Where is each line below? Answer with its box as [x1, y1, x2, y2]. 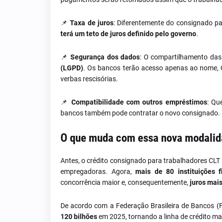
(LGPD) [60, 64, 83, 72]
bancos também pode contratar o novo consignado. [60, 109, 220, 117]
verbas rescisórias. [60, 75, 118, 83]
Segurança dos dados [70, 53, 140, 61]
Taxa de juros [70, 19, 113, 27]
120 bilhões [60, 213, 97, 221]
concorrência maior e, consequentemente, [60, 178, 190, 186]
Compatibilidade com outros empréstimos [71, 98, 207, 106]
